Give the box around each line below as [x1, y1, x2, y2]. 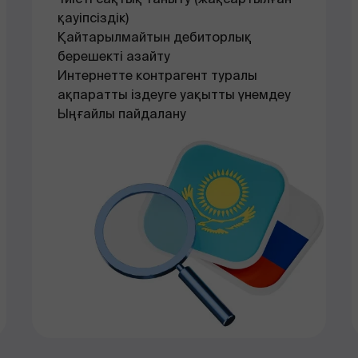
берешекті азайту [58, 48, 170, 65]
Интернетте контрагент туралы [58, 67, 257, 84]
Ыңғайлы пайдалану [58, 105, 186, 122]
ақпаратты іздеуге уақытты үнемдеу [58, 86, 291, 103]
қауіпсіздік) [58, 10, 129, 26]
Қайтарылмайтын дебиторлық [58, 29, 252, 46]
